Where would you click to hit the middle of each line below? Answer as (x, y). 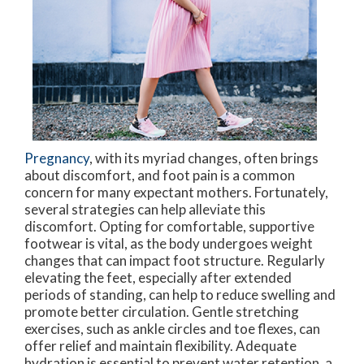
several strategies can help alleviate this (145, 209)
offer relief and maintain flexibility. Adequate (160, 345)
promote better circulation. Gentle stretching (162, 311)
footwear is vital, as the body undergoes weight (169, 243)
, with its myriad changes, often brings (204, 158)
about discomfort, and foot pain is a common (160, 175)
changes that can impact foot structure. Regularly (175, 260)
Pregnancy (57, 158)
